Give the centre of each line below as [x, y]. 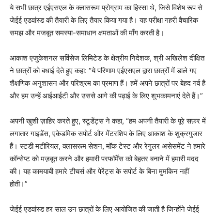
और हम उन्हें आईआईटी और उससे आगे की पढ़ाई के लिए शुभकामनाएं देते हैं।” [106, 95]
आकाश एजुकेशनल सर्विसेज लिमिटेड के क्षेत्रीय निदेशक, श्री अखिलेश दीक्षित [107, 58]
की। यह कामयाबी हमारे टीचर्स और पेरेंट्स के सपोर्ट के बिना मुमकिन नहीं [99, 171]
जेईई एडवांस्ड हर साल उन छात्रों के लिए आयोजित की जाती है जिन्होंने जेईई [104, 209]
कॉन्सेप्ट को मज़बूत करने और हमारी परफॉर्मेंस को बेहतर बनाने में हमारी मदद [104, 158]
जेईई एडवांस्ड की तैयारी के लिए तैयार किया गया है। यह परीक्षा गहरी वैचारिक [104, 20]
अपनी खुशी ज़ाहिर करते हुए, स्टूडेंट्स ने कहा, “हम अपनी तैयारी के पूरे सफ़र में [108, 121]
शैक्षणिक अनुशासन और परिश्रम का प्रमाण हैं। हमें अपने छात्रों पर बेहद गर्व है [108, 83]
